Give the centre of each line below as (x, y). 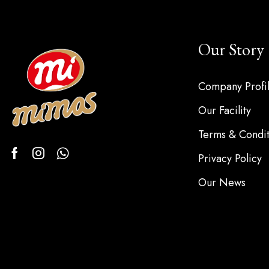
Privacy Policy (230, 158)
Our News (222, 182)
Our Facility (225, 110)
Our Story (231, 49)
